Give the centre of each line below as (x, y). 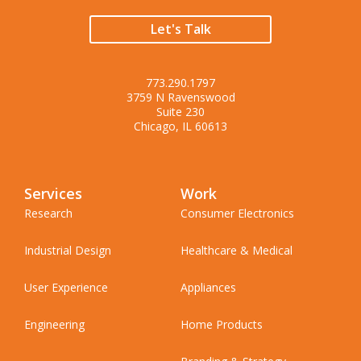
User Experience (66, 288)
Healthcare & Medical (237, 251)
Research (48, 214)
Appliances (208, 288)
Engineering (54, 325)
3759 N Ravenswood (180, 98)
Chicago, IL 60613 (180, 127)
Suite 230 (180, 112)
